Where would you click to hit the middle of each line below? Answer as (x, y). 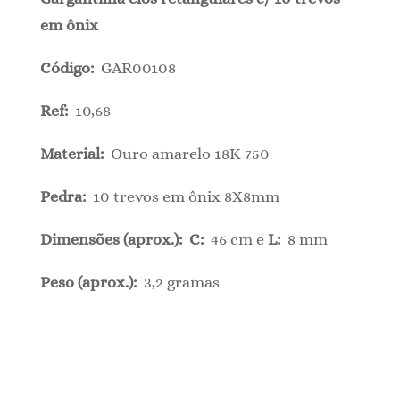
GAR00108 (138, 67)
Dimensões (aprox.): (114, 239)
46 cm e (239, 239)
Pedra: (66, 196)
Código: (70, 67)
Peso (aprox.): (92, 282)
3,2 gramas (181, 282)
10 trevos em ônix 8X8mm (186, 196)
